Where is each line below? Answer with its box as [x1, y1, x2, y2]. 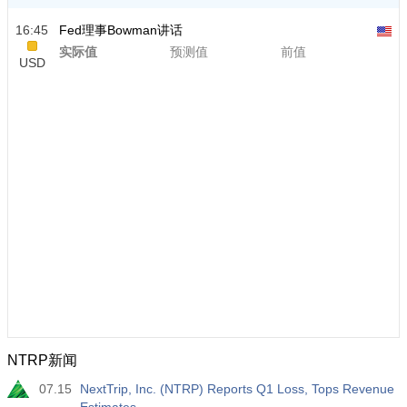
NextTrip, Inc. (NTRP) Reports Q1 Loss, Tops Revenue [80, 382, 394, 396]
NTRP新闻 [7, 352, 77, 368]
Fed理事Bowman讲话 [59, 23, 183, 37]
